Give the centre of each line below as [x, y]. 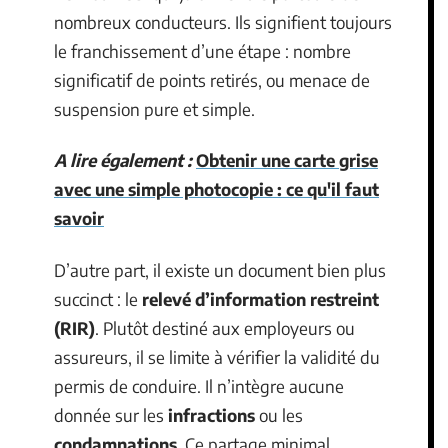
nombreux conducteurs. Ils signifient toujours [223, 21]
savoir [79, 218]
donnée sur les [111, 414]
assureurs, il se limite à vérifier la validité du [217, 356]
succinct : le [98, 298]
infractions [211, 414]
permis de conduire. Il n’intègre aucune [199, 385]
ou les [279, 414]
